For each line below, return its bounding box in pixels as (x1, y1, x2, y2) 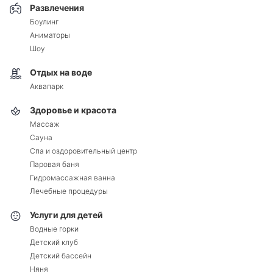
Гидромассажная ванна (30, 172, 115, 182)
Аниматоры (30, 30, 70, 40)
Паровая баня (30, 159, 79, 169)
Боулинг (30, 16, 58, 26)
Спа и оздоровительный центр (30, 146, 137, 155)
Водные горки (30, 224, 79, 233)
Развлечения (30, 2, 84, 13)
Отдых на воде (30, 67, 92, 78)
